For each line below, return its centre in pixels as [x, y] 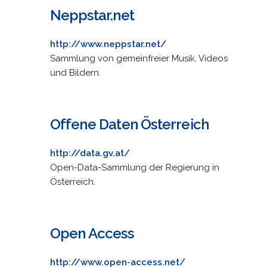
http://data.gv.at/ [90, 153]
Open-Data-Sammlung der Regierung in [134, 167]
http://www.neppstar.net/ [108, 44]
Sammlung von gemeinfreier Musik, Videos [139, 58]
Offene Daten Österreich [129, 124]
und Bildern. [75, 72]
